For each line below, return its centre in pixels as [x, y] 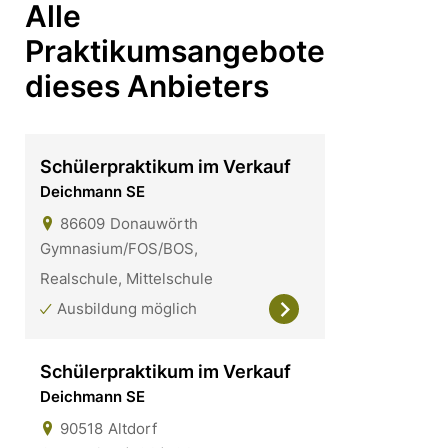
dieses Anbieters [147, 85]
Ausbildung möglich [127, 308]
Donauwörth [154, 223]
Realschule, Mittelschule [126, 278]
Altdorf [132, 428]
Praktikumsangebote [175, 50]
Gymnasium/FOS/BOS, [119, 248]
